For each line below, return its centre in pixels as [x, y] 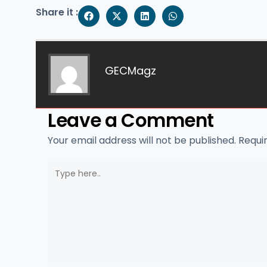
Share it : [57, 12]
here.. [60, 182]
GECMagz [131, 71]
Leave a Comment [131, 120]
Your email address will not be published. [142, 140]
